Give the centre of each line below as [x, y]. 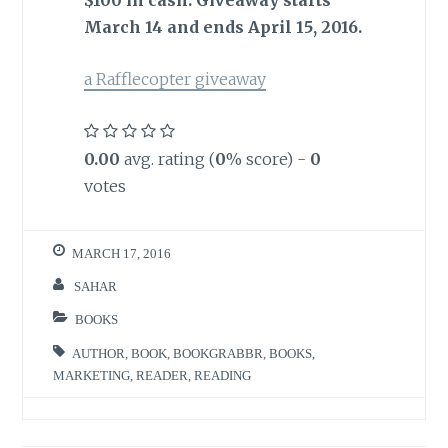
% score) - [267, 159]
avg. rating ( [167, 159]
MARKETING [92, 375]
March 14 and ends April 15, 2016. [222, 26]
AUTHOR [99, 353]
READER [162, 375]
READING [223, 375]
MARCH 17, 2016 [122, 253]
